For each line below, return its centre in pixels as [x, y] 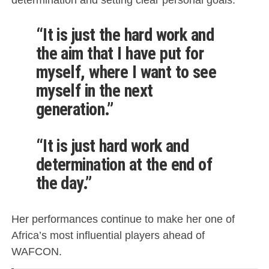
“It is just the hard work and [125, 35]
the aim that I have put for [120, 54]
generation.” [74, 110]
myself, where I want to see [126, 72]
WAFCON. [36, 252]
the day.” [64, 183]
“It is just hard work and [112, 146]
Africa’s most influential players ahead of [108, 235]
